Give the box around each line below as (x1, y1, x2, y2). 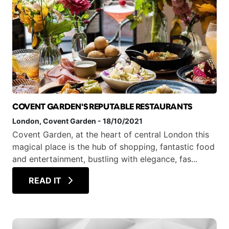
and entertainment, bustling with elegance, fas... (12, 154, 197, 164)
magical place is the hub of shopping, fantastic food (12, 142, 215, 152)
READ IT (29, 175, 63, 186)
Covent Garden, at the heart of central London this (12, 129, 209, 140)
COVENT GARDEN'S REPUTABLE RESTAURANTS (12, 101, 193, 112)
